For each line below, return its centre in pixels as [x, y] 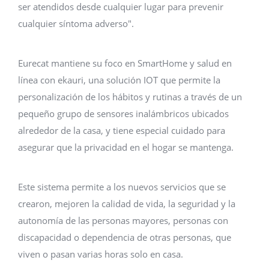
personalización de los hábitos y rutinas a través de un [130, 97]
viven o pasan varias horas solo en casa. [101, 254]
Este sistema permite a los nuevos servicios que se [122, 187]
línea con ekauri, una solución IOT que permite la [119, 80]
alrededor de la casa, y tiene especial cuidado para [122, 130]
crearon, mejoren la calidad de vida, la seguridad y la [127, 204]
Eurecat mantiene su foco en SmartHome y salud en [125, 63]
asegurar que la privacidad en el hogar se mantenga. [126, 147]
